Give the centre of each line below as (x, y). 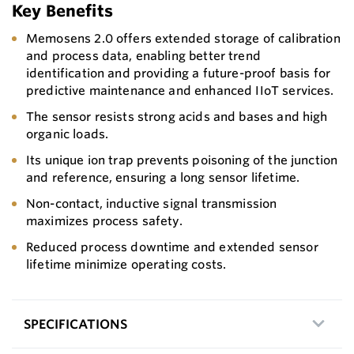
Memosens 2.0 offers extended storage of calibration (183, 38)
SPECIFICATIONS (75, 324)
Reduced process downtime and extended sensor (172, 247)
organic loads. (68, 134)
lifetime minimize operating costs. (126, 264)
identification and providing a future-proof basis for (179, 73)
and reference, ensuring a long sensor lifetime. (163, 177)
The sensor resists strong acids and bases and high (177, 116)
